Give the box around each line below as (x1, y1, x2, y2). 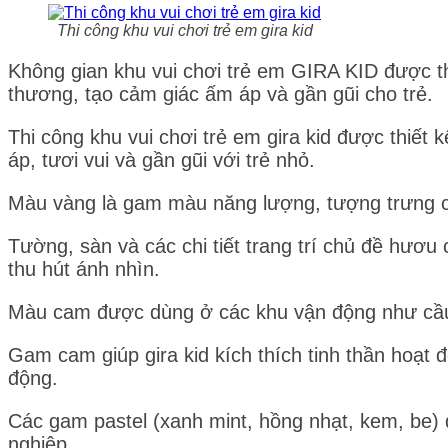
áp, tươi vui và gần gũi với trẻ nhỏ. (8, 148, 315, 171)
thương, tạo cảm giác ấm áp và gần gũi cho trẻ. (8, 82, 433, 105)
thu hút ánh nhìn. (8, 257, 160, 280)
